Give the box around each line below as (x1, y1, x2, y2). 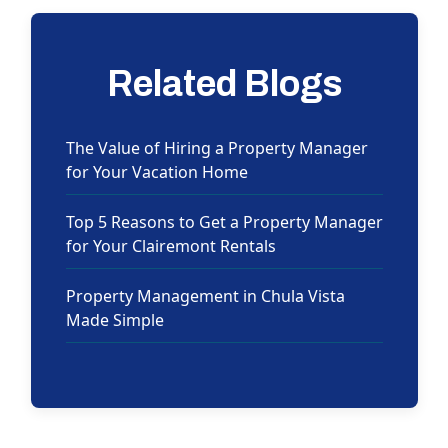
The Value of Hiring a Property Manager (65, 137, 368, 160)
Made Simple (65, 309, 164, 332)
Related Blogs (106, 64, 342, 105)
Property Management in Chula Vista (65, 285, 345, 308)
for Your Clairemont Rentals (65, 235, 276, 258)
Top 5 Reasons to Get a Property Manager (65, 211, 383, 234)
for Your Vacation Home (65, 161, 248, 184)
